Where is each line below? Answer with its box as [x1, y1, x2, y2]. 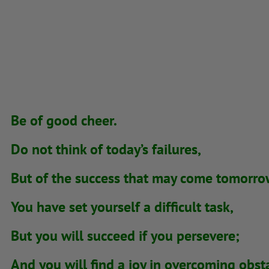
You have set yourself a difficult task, [11, 198, 234, 217]
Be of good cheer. [11, 111, 117, 130]
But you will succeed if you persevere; [11, 226, 240, 245]
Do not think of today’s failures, [11, 140, 201, 159]
